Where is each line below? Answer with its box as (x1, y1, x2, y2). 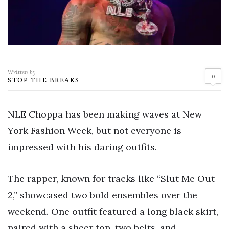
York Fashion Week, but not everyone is (8, 125, 181, 137)
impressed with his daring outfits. (8, 141, 157, 153)
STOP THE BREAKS (8, 76, 80, 84)
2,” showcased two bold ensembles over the (8, 189, 197, 201)
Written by (8, 68, 36, 76)
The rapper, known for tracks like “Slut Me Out (8, 172, 215, 185)
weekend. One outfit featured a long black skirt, (8, 205, 218, 217)
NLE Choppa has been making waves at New (8, 108, 202, 121)
